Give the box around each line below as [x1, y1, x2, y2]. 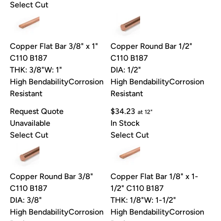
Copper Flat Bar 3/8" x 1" [10, 41, 98, 51]
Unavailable [10, 118, 50, 128]
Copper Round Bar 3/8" [10, 172, 93, 182]
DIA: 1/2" [110, 65, 141, 75]
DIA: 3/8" [10, 195, 42, 205]
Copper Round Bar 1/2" [110, 41, 192, 51]
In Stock [110, 118, 140, 128]
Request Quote [10, 107, 64, 116]
